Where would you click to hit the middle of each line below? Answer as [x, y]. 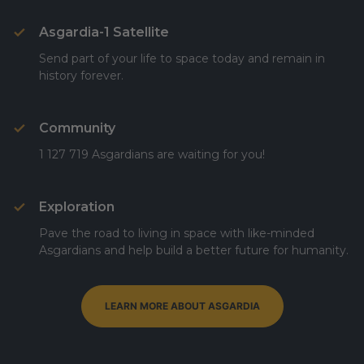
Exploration [77, 207]
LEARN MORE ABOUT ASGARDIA [182, 306]
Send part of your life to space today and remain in [182, 58]
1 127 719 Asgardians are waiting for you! [152, 154]
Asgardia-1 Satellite [104, 32]
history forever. [81, 76]
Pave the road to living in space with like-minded [177, 233]
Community [77, 128]
